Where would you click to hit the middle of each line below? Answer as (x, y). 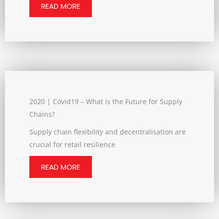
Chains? (42, 114)
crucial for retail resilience (72, 144)
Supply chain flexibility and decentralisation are (108, 132)
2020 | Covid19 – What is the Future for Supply (106, 101)
